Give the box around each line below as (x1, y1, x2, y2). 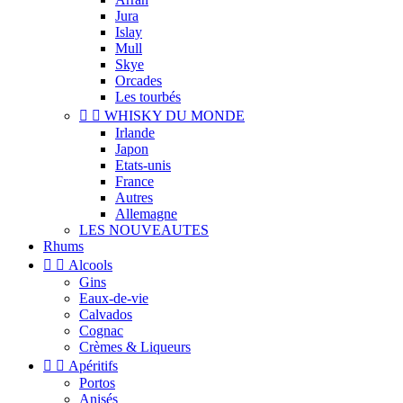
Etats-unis (115, 157, 171, 173)
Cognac (79, 323, 123, 338)
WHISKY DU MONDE (104, 108, 245, 123)
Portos (79, 375, 115, 390)
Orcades (115, 73, 162, 88)
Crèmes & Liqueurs (79, 339, 191, 354)
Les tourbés (115, 89, 181, 104)
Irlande (115, 125, 155, 140)
